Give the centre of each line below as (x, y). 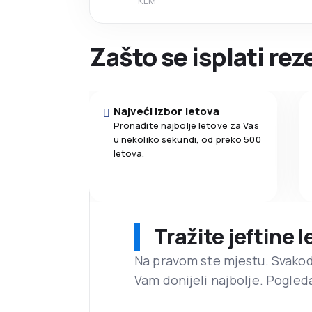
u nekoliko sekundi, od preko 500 (187, 140)
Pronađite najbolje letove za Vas (186, 126)
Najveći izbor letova (166, 111)
